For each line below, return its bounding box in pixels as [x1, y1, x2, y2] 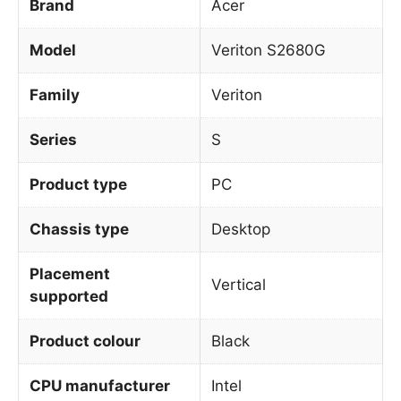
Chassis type [30, 219, 129, 238]
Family [30, 85, 80, 104]
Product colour [30, 331, 141, 350]
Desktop [211, 219, 270, 238]
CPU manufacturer [30, 376, 170, 395]
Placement [30, 264, 110, 283]
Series [30, 130, 77, 149]
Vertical [211, 275, 266, 294]
